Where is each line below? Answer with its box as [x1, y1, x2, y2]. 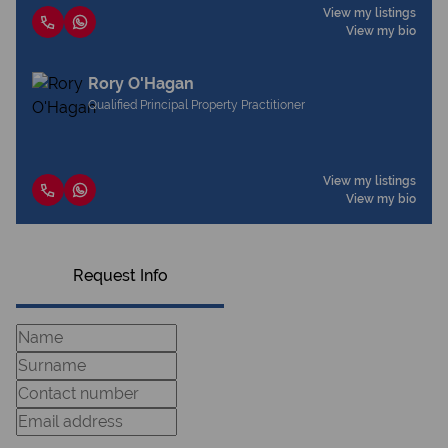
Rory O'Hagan [88, 74, 194, 93]
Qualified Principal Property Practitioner [88, 98, 305, 112]
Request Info [72, 266, 168, 285]
